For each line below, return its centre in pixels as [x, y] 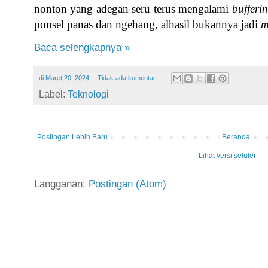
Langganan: [61, 184]
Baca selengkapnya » [82, 48]
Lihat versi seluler [227, 156]
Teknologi [88, 95]
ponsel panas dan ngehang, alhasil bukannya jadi [147, 24]
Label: [53, 95]
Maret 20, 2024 [67, 78]
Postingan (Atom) [127, 184]
